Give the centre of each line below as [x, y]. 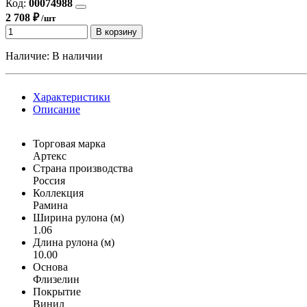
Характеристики [72, 97]
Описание [57, 109]
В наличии [77, 56]
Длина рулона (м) [74, 242]
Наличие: [29, 56]
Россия [49, 180]
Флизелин [56, 279]
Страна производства [83, 168]
